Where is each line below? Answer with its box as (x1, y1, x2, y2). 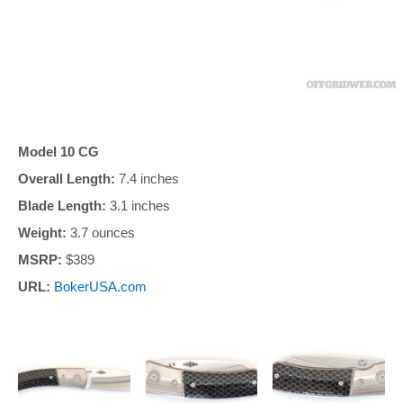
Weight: (18, 224, 67, 240)
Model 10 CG (18, 143, 99, 159)
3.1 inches (106, 197, 170, 213)
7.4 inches (115, 170, 179, 186)
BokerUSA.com (54, 278, 147, 294)
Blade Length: (18, 197, 106, 213)
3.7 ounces (67, 224, 135, 240)
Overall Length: (18, 170, 115, 186)
